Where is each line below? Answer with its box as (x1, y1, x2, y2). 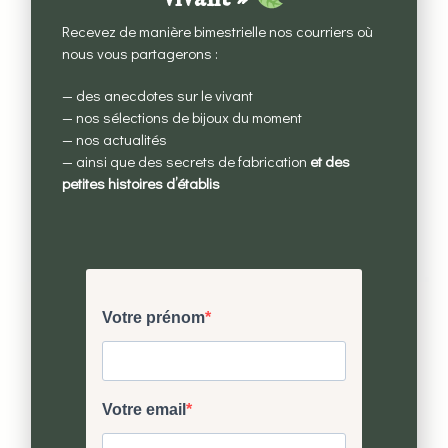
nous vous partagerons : (62, 42, 219, 63)
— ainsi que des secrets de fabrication (62, 150, 311, 171)
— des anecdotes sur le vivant (62, 84, 254, 105)
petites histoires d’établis (62, 172, 221, 193)
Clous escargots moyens (151, 302, 297, 322)
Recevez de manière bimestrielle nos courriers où (62, 20, 374, 41)
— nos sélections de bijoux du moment (62, 106, 303, 127)
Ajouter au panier (164, 393, 284, 413)
